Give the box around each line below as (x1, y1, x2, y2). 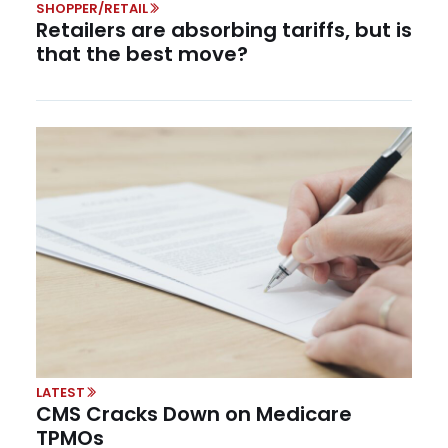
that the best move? (36, 40, 258, 69)
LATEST (36, 382, 85, 402)
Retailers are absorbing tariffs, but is (36, 16, 412, 45)
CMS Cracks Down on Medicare (36, 399, 352, 428)
